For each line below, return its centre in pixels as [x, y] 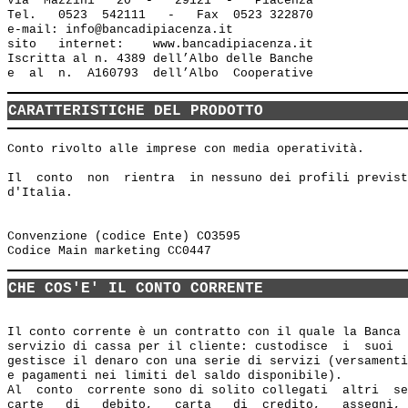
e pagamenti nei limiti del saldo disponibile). [175, 376]
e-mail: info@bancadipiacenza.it [124, 30]
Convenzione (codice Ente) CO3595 [124, 236]
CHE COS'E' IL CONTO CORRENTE [136, 289]
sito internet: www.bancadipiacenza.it [160, 44]
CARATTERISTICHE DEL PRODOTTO [136, 111]
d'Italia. [40, 193]
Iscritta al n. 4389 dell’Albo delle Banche [164, 59]
